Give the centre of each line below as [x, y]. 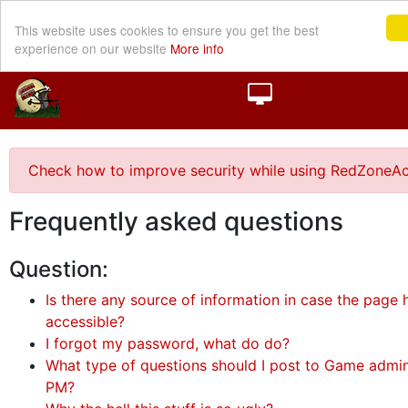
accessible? [85, 321]
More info [197, 48]
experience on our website [92, 48]
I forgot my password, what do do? [168, 343]
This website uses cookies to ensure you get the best [167, 30]
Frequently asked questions [176, 221]
